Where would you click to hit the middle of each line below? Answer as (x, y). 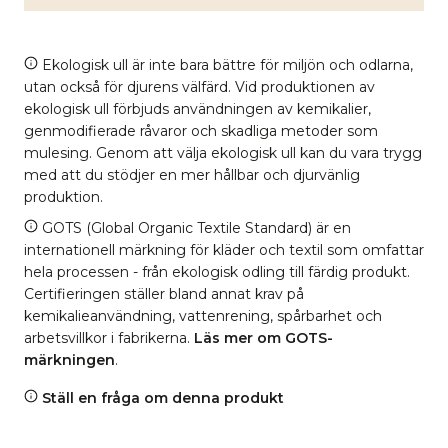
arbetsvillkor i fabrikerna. (109, 337)
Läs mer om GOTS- (263, 337)
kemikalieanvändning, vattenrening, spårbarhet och (203, 315)
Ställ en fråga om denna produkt (161, 397)
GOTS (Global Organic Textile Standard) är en (194, 227)
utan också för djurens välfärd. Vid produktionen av (199, 86)
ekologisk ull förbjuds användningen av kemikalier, (197, 108)
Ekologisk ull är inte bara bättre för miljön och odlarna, (225, 64)
